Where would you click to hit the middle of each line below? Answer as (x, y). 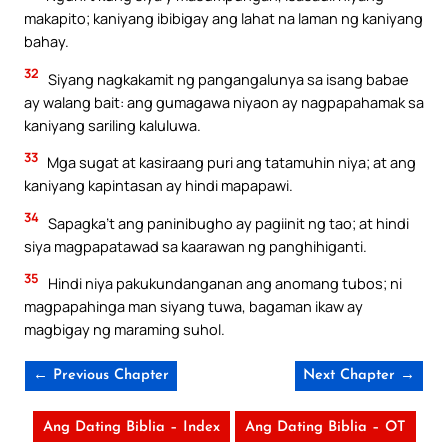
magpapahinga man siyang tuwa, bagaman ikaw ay (193, 306)
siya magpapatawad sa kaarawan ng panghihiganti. (195, 245)
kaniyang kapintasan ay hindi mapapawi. (158, 185)
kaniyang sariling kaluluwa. (112, 124)
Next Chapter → (359, 375)
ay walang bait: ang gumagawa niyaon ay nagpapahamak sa (224, 101)
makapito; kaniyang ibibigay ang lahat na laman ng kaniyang (223, 17)
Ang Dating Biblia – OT (325, 427)
